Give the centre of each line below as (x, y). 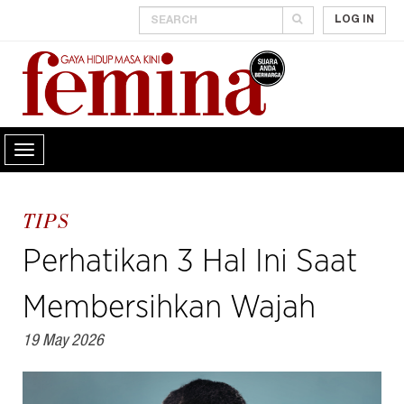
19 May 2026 (63, 342)
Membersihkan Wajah (169, 308)
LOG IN (354, 20)
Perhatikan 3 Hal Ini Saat (190, 262)
